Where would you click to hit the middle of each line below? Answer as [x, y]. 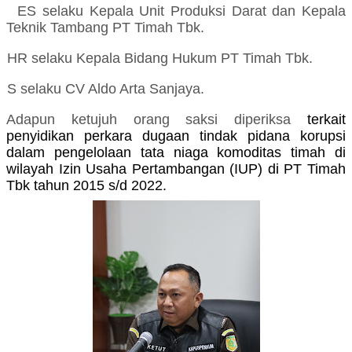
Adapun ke [46, 120]
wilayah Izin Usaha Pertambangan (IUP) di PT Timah [176, 169]
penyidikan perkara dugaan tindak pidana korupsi [176, 136]
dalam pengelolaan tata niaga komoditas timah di [176, 153]
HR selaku [42, 59]
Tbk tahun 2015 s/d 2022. [86, 186]
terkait [327, 120]
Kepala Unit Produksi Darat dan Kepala [218, 11]
